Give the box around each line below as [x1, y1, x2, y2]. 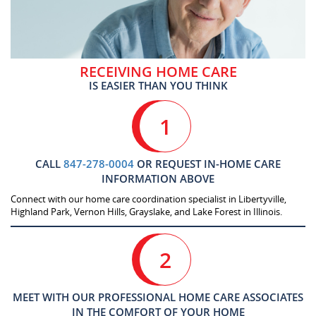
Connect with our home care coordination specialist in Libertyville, [11, 193, 286, 205]
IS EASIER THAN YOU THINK [88, 78, 228, 92]
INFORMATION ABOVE [102, 171, 214, 186]
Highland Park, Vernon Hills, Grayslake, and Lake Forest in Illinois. [11, 206, 282, 217]
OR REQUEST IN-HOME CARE [134, 156, 281, 171]
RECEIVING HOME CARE [79, 61, 237, 81]
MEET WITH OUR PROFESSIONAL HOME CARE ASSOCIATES [13, 289, 303, 304]
